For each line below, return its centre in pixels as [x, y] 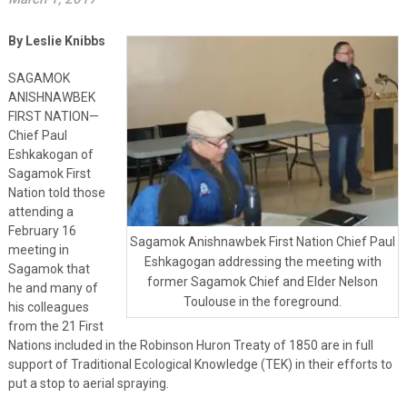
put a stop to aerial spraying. [88, 383]
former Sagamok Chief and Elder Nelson [263, 282]
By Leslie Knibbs [56, 40]
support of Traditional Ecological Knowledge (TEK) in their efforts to [200, 364]
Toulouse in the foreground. [263, 302]
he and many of [53, 288]
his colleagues [48, 307]
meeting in [38, 249]
